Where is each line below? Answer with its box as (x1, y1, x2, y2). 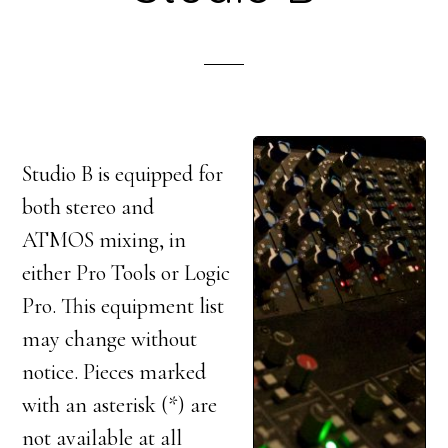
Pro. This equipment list (22, 293, 225, 319)
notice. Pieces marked (22, 359, 207, 385)
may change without (22, 326, 198, 352)
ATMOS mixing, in (22, 227, 187, 253)
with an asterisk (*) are (22, 392, 218, 418)
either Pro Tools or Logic (22, 260, 231, 286)
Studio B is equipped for (22, 161, 224, 187)
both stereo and (22, 194, 155, 220)
